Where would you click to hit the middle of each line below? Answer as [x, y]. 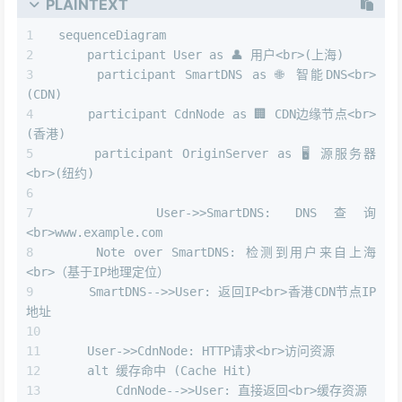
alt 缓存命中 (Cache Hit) [155, 371]
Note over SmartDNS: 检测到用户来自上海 [217, 253]
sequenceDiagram [112, 35]
